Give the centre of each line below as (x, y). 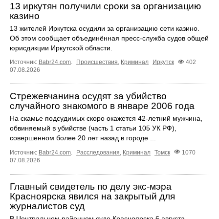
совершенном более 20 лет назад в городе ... (83, 138)
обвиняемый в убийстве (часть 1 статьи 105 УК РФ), (93, 128)
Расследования (98, 152)
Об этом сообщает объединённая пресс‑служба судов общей (109, 38)
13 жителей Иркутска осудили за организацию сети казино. (105, 29)
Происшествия (97, 62)
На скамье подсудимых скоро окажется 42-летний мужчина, (106, 119)
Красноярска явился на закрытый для (92, 196)
